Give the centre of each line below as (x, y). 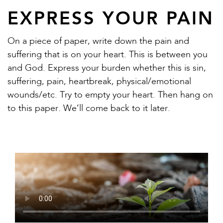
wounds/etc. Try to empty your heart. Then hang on (110, 95)
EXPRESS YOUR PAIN (111, 18)
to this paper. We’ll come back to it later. (89, 108)
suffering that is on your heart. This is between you (108, 55)
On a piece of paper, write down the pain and (98, 41)
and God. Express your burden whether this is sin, (107, 68)
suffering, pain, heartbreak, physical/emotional (99, 81)
